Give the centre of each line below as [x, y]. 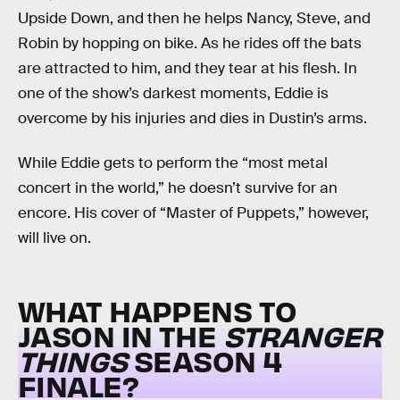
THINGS [73, 361]
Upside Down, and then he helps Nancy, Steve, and [194, 18]
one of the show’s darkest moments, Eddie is [173, 93]
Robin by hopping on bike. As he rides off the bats [190, 43]
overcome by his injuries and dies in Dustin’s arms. [192, 118]
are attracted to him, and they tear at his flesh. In [187, 68]
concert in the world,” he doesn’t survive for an [178, 187]
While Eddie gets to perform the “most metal [173, 162]
